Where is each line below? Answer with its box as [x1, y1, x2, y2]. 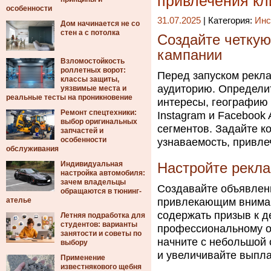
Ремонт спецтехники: [60, 108, 137, 117]
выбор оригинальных [60, 117, 137, 126]
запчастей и [60, 126, 103, 135]
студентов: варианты [60, 220, 137, 229]
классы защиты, [60, 75, 119, 83]
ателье [6, 196, 31, 204]
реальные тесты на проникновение [6, 93, 132, 102]
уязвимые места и [60, 84, 126, 93]
